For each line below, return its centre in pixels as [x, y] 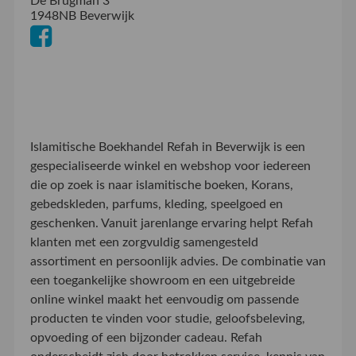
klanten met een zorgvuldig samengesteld [144, 243]
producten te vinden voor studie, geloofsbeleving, [167, 319]
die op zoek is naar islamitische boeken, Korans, [161, 186]
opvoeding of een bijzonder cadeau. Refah [146, 338]
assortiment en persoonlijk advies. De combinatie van [178, 262]
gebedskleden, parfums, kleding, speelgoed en [156, 205]
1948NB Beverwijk [82, 16]
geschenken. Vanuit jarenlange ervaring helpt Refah [171, 224]
